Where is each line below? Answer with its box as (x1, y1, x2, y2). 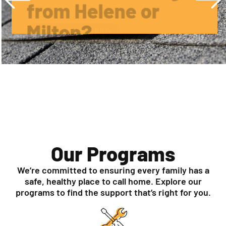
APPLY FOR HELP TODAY (33, 7, 111, 19)
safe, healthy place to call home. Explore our (24, 176, 202, 187)
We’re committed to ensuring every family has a (17, 164, 209, 176)
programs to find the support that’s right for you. (15, 187, 211, 198)
